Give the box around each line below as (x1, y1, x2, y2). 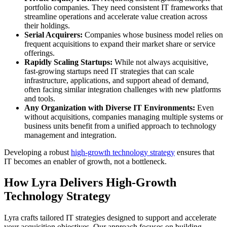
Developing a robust (4, 147, 71, 157)
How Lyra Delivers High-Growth (4, 176, 176, 190)
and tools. (24, 94, 55, 103)
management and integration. (24, 130, 117, 139)
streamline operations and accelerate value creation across (24, 12, 207, 21)
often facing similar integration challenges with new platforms (24, 85, 221, 94)
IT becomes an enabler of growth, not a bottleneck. (4, 157, 167, 166)
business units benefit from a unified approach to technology (24, 121, 216, 130)
